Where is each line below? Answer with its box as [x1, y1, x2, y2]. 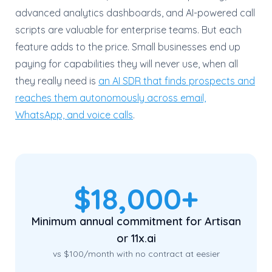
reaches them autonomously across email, [15, 92, 206, 104]
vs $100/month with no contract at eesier [52, 248, 220, 259]
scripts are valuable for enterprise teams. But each [15, 24, 242, 36]
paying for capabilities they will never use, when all [15, 58, 238, 70]
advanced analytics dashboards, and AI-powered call [15, 7, 255, 19]
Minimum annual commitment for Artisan [31, 214, 241, 228]
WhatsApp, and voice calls [15, 109, 133, 121]
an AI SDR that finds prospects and [98, 75, 255, 87]
